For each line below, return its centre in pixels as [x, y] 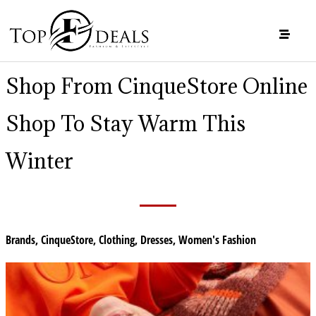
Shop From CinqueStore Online [157, 86]
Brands [20, 239]
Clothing [117, 239]
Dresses [157, 239]
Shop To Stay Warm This [126, 123]
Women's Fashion [217, 239]
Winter [39, 160]
